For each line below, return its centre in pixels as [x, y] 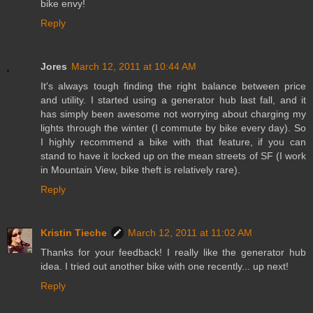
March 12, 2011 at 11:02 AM [190, 232]
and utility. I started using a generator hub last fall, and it [173, 100]
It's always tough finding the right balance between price [173, 86]
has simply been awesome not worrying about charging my [173, 114]
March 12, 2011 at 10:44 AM [134, 66]
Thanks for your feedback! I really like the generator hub [173, 252]
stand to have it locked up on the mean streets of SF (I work [173, 155]
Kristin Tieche [74, 232]
